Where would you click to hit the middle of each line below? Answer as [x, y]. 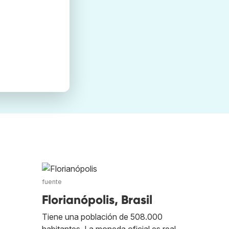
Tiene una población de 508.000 [102, 217]
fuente [52, 182]
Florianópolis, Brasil [97, 200]
